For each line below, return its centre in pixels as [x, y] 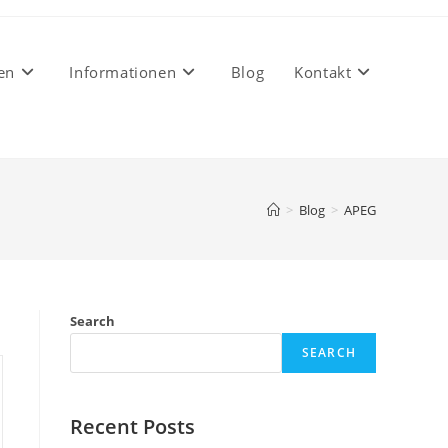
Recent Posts [132, 426]
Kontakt [323, 72]
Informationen [123, 72]
